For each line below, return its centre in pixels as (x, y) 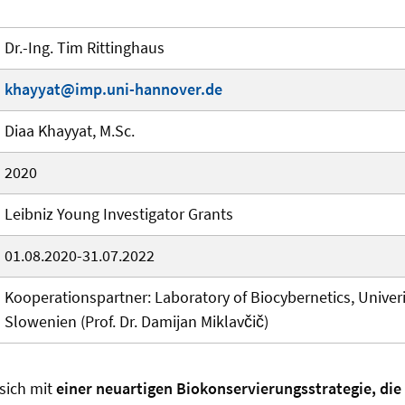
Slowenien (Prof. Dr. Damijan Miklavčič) (137, 322)
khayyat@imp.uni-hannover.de (113, 89)
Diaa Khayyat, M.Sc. (70, 131)
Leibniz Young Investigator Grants (119, 214)
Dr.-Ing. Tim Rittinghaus (85, 48)
